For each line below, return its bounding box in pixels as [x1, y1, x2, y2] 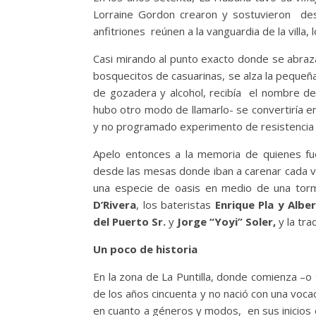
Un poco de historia [93, 242, 197, 257]
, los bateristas [136, 197, 215, 212]
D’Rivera [93, 197, 136, 212]
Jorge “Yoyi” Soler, [177, 214, 279, 229]
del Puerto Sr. [93, 214, 166, 229]
